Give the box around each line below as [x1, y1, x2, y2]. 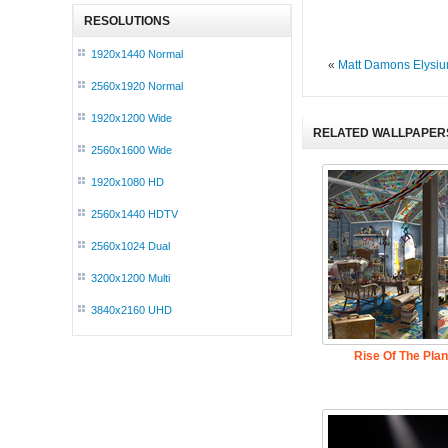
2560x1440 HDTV [91, 208, 178, 220]
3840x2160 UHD [91, 304, 172, 316]
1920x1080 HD [91, 176, 164, 188]
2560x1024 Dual [91, 240, 170, 252]
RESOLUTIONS [84, 14, 170, 28]
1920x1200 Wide [91, 112, 172, 124]
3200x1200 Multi [91, 272, 170, 284]
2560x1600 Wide [91, 144, 172, 156]
